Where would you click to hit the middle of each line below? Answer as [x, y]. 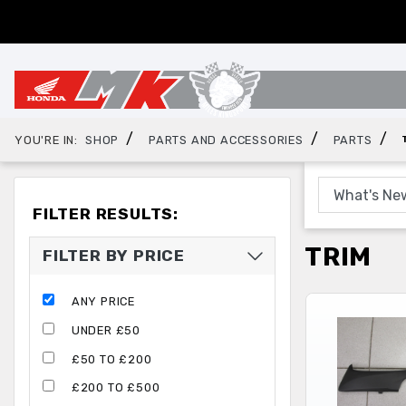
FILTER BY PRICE [114, 256]
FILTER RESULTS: [106, 214]
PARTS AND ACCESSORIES [226, 140]
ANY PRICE [103, 302]
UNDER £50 [106, 330]
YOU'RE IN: [46, 140]
